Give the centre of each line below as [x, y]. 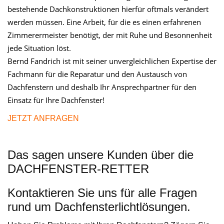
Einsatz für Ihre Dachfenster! [56, 100]
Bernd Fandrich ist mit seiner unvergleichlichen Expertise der [112, 61]
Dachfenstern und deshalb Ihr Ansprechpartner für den [102, 87]
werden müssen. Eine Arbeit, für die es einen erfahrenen [104, 22]
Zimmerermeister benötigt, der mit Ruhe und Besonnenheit [110, 35]
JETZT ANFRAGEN [43, 118]
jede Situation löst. [39, 48]
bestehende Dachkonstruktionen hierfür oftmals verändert [108, 9]
